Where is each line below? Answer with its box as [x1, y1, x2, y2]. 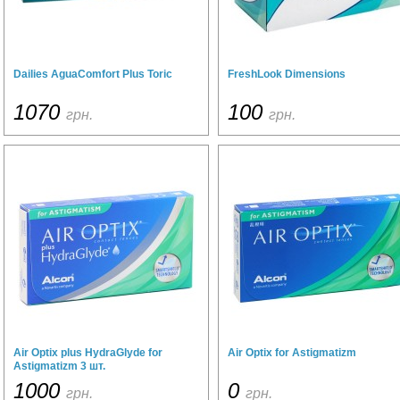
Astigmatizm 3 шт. [13, 360, 105, 372]
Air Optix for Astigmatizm [228, 346, 356, 359]
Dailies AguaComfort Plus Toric [13, 68, 172, 80]
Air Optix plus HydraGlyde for [13, 346, 162, 359]
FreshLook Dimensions [228, 68, 346, 80]
